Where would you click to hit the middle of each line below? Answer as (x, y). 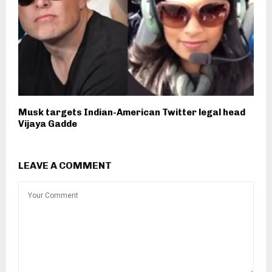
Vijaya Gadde (48, 124)
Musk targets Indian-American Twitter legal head (132, 112)
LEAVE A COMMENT (65, 165)
